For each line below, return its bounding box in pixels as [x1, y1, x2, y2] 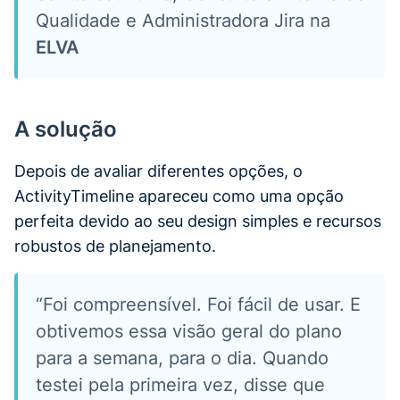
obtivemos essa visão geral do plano [36, 320, 342, 342]
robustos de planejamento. [14, 236, 216, 255]
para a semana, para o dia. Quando [36, 346, 329, 369]
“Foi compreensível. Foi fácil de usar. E [36, 293, 361, 315]
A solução [14, 115, 117, 142]
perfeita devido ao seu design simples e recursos [14, 211, 381, 230]
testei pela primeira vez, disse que [36, 373, 325, 396]
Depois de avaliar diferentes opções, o [14, 161, 303, 180]
